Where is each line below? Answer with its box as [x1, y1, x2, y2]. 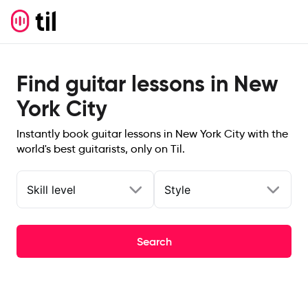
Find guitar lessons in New [16, 70, 278, 98]
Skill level [27, 182, 76, 197]
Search [136, 234, 172, 248]
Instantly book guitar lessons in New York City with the [16, 127, 288, 140]
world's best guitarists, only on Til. [16, 142, 185, 155]
